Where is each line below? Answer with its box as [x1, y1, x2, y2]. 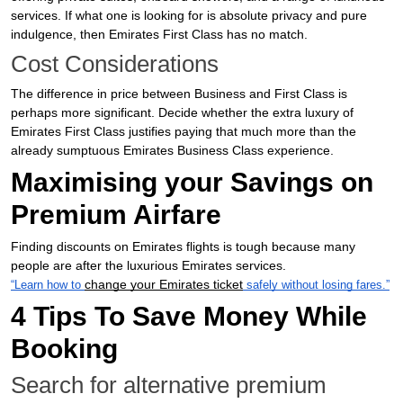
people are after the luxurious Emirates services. [11, 258, 290, 273]
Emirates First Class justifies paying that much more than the [11, 124, 356, 139]
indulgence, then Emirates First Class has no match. [11, 27, 308, 41]
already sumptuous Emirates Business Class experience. [11, 143, 334, 157]
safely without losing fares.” [243, 278, 390, 291]
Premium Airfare [11, 200, 221, 229]
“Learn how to [11, 278, 85, 291]
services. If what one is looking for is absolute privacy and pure [11, 8, 367, 22]
